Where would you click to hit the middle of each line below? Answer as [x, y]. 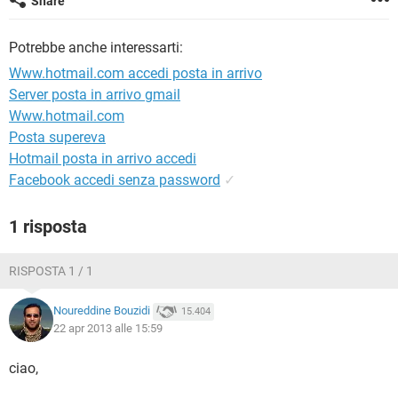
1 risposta [48, 227]
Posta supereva [57, 137]
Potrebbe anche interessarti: [96, 48]
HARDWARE [47, 36]
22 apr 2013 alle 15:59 [108, 328]
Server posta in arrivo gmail [95, 95]
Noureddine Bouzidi [102, 311]
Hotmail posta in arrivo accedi [103, 159]
